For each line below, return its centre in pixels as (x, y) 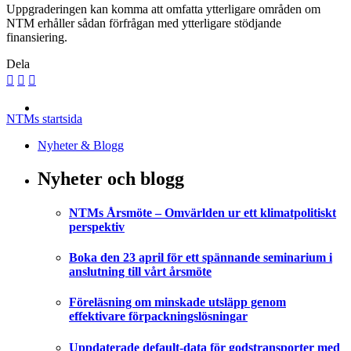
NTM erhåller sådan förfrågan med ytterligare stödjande (144, 23)
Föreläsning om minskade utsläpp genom (177, 302)
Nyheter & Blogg (81, 145)
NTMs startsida (44, 118)
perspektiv (97, 226)
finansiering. (37, 37)
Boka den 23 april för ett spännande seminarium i (201, 258)
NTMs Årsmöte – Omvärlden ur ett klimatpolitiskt (203, 212)
